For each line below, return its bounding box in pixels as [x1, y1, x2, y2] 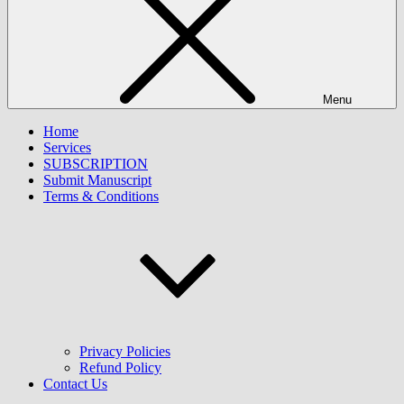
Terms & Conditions [43, 188, 159, 204]
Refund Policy [79, 360, 161, 375]
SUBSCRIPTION [43, 156, 148, 171]
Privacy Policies [79, 344, 170, 359]
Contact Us [43, 376, 107, 391]
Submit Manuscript [43, 172, 151, 188]
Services [43, 140, 91, 155]
